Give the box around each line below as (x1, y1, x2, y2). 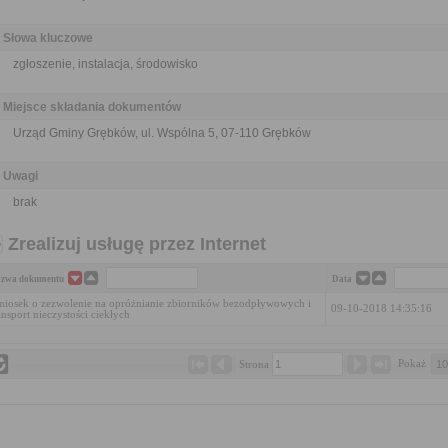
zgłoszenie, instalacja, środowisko (13, 57, 198, 71)
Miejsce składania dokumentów (3, 100, 181, 114)
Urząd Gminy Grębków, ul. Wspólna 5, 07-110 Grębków (13, 126, 311, 140)
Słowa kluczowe (3, 31, 93, 45)
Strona (238, 359, 272, 370)
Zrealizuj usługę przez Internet (8, 234, 266, 254)
